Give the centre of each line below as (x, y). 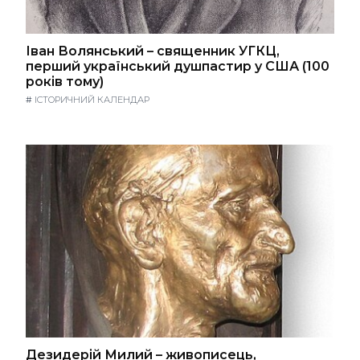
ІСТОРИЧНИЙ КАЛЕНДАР (92, 100)
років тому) (65, 81)
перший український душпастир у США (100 (178, 66)
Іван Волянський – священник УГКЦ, (153, 51)
